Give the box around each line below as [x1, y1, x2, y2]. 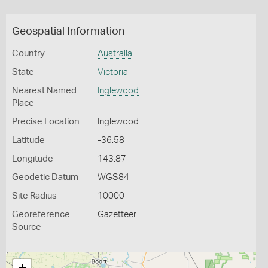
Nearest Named [12, 86, 77, 95]
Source [12, 223, 41, 232]
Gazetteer [97, 210, 136, 219]
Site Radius [12, 191, 57, 200]
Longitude [12, 154, 53, 163]
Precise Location [12, 117, 80, 126]
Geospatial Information [12, 26, 124, 37]
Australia [97, 49, 132, 58]
